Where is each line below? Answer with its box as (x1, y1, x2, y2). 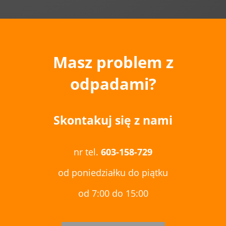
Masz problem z (52, 51, 174, 73)
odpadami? (70, 73, 156, 94)
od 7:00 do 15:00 (78, 187, 148, 199)
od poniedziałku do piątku (58, 166, 168, 179)
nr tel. (74, 145, 101, 158)
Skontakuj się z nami (53, 111, 173, 128)
